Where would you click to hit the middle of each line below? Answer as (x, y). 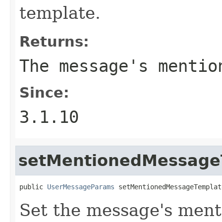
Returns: (54, 41)
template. (60, 13)
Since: (44, 92)
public (33, 187)
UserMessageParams (81, 187)
